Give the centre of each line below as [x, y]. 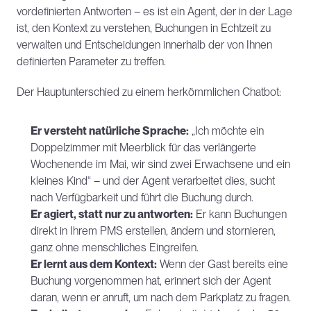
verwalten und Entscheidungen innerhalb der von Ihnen [144, 45]
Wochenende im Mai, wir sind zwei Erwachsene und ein [160, 164]
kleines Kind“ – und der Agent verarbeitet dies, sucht [153, 181]
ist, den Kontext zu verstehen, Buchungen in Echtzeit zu [144, 28]
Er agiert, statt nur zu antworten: [112, 214]
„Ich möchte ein [226, 131]
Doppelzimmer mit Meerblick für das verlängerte [143, 148]
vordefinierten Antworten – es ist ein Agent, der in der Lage [154, 11]
